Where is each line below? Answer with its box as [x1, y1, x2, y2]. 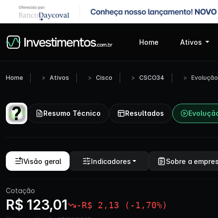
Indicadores [91, 157, 131, 165]
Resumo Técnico [43, 109, 101, 117]
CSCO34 [139, 74, 164, 81]
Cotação [6, 186, 35, 195]
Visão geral [23, 157, 61, 165]
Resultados [125, 109, 164, 117]
